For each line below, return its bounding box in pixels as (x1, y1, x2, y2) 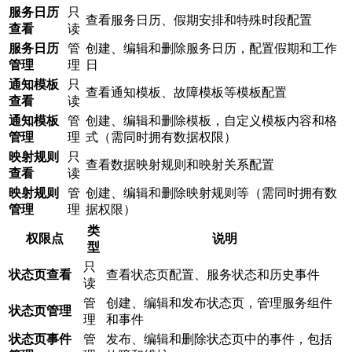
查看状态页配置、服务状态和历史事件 (106, 268, 320, 282)
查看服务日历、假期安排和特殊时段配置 (86, 13, 312, 27)
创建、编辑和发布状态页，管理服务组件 (106, 296, 332, 310)
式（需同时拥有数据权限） (86, 130, 236, 145)
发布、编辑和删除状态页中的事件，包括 (106, 332, 332, 346)
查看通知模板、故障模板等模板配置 (86, 86, 287, 100)
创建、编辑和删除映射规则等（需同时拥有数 (86, 186, 337, 200)
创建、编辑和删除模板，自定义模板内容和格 (86, 114, 337, 128)
